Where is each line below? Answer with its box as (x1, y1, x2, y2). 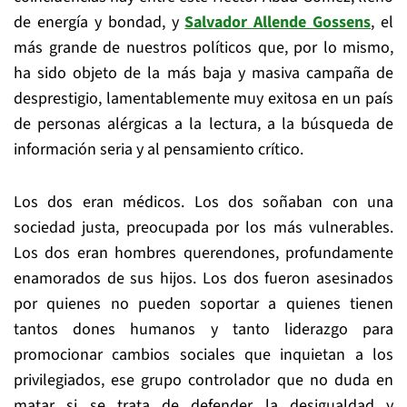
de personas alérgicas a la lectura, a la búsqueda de (14, 113, 393, 135)
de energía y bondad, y (14, 11, 185, 34)
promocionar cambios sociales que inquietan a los (14, 343, 393, 366)
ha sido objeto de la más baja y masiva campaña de (14, 62, 393, 84)
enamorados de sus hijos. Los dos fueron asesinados (14, 267, 393, 290)
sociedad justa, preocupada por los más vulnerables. (14, 216, 393, 239)
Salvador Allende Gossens (184, 11, 372, 34)
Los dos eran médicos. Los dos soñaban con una (14, 191, 393, 213)
